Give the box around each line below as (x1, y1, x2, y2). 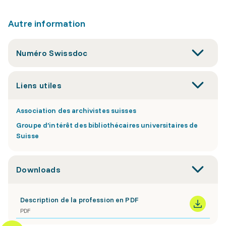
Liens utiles (16, 80, 62, 90)
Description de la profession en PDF (20, 195, 138, 204)
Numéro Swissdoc (16, 47, 88, 58)
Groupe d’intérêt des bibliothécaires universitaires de (16, 120, 198, 130)
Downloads (16, 164, 61, 175)
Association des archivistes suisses (16, 105, 136, 115)
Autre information (8, 17, 86, 29)
